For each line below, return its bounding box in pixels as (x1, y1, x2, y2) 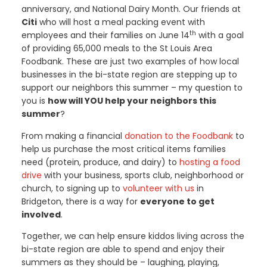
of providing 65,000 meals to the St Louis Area (21, 42, 212, 55)
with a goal (195, 29, 244, 42)
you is (21, 95, 48, 107)
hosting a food (179, 156, 240, 168)
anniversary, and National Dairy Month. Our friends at (21, 3, 241, 15)
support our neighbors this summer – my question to (21, 82, 243, 94)
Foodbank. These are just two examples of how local (21, 55, 239, 68)
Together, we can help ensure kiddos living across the (21, 229, 244, 242)
